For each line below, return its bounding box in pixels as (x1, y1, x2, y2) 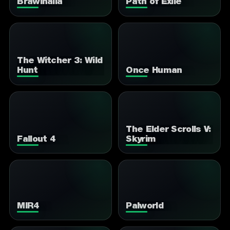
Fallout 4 (17, 135, 56, 144)
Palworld (126, 201, 163, 210)
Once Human (126, 66, 182, 75)
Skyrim (126, 135, 156, 144)
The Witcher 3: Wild (17, 56, 103, 66)
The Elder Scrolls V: (126, 125, 211, 134)
